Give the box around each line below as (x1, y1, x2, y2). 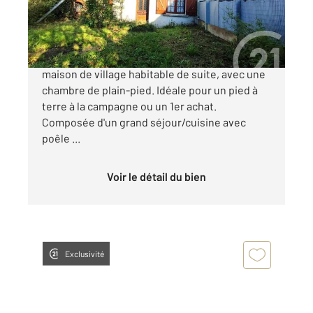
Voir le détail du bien (113, 170, 206, 184)
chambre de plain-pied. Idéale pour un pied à (42, 83, 258, 97)
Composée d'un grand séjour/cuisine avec (42, 115, 246, 129)
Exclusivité (65, 249, 104, 259)
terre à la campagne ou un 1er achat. (42, 99, 217, 113)
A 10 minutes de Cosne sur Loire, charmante (42, 51, 256, 65)
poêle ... (42, 131, 80, 145)
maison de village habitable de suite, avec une (42, 67, 265, 81)
